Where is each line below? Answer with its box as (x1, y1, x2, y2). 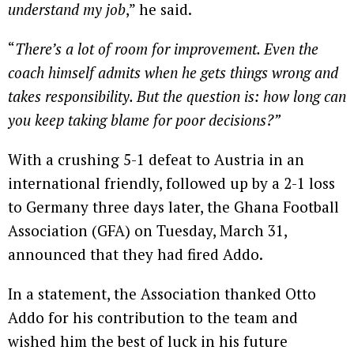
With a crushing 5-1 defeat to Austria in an (8, 149, 304, 169)
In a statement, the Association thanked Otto (8, 284, 316, 303)
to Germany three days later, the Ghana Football (8, 197, 339, 217)
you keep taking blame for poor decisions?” (8, 110, 281, 130)
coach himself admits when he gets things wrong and (8, 62, 338, 82)
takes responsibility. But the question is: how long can (8, 86, 346, 106)
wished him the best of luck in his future (8, 331, 288, 351)
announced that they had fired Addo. (8, 244, 263, 264)
